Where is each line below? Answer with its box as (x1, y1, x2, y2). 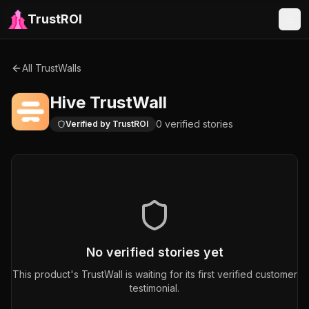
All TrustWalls (22, 62, 81, 74)
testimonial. (130, 282, 179, 294)
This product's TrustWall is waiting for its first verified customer (12, 268, 297, 280)
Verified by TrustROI (66, 119, 148, 129)
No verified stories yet (86, 245, 223, 259)
